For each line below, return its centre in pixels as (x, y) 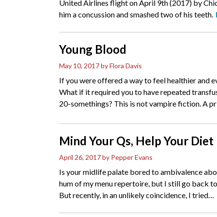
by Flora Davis (121, 66)
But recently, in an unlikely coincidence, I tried (134, 195)
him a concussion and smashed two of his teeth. (136, 14)
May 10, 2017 (79, 66)
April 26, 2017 (80, 157)
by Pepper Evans (127, 157)
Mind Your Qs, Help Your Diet (136, 141)
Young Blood (93, 49)
